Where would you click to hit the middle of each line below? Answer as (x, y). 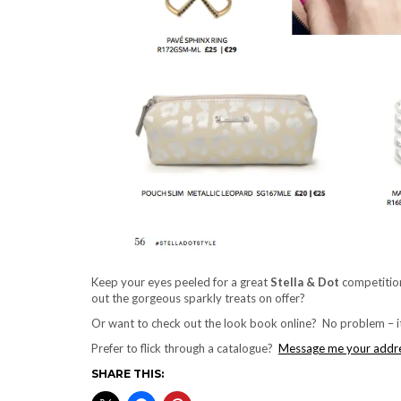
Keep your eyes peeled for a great (181, 282)
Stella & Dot (305, 282)
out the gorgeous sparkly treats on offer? (198, 298)
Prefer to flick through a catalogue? (185, 348)
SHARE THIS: (128, 373)
